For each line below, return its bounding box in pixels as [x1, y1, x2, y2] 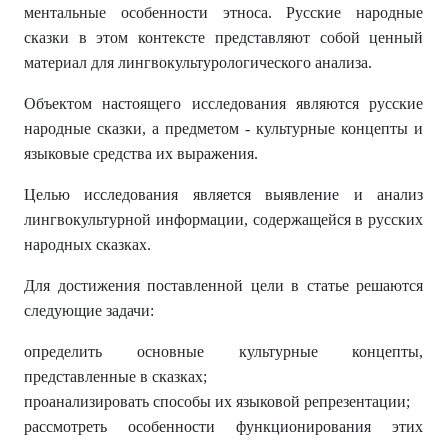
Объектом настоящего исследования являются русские [24, 95, 424, 113]
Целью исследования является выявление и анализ [24, 186, 424, 204]
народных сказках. [24, 236, 151, 254]
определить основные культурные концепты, [24, 343, 424, 361]
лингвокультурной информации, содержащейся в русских [24, 211, 424, 229]
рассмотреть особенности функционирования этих [24, 418, 424, 436]
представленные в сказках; [24, 368, 207, 386]
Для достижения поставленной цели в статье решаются [24, 277, 424, 295]
